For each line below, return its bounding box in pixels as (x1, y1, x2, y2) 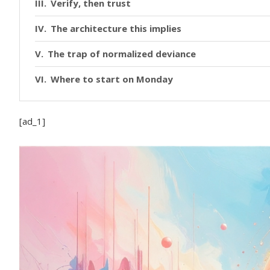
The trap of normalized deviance (48, 47, 196, 60)
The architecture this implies (51, 22, 181, 34)
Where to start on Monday (51, 72, 173, 85)
